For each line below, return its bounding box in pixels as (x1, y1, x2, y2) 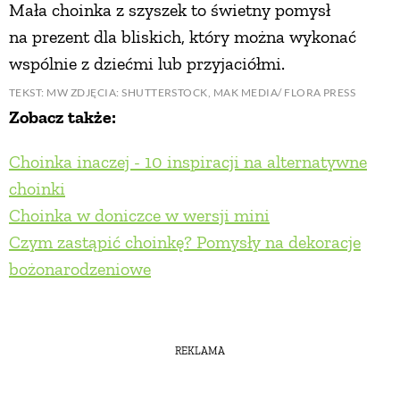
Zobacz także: (9, 105, 116, 128)
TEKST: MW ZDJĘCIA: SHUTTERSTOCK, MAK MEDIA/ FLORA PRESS (9, 85, 356, 99)
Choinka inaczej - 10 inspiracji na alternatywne (9, 150, 367, 172)
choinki (9, 177, 65, 199)
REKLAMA (175, 344, 225, 357)
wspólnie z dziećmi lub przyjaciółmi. (9, 52, 285, 74)
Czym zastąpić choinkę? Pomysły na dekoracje (9, 230, 361, 253)
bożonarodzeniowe (9, 257, 151, 279)
